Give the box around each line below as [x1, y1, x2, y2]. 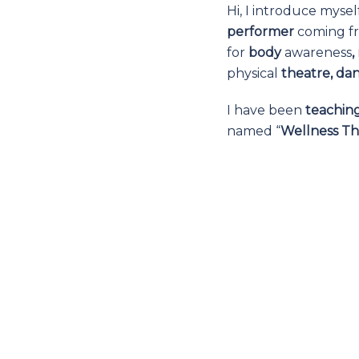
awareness [281, 45, 352, 60]
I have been [227, 103, 305, 118]
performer [227, 24, 294, 39]
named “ [227, 123, 280, 139]
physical [227, 66, 281, 81]
